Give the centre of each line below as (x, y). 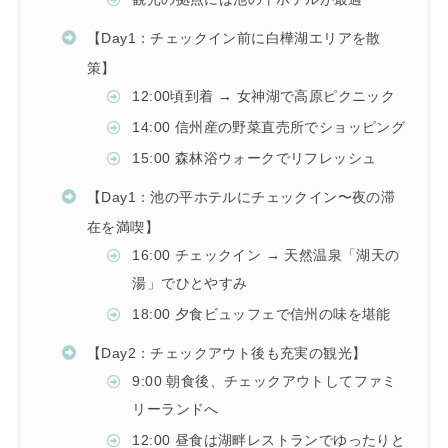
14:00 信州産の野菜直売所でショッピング (269, 128)
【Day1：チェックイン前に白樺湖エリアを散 (233, 38)
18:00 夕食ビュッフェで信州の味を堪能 (261, 314)
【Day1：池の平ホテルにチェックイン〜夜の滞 (241, 197)
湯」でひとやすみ (190, 284)
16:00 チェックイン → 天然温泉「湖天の (266, 256)
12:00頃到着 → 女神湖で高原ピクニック (264, 97)
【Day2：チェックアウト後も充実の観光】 (226, 353)
